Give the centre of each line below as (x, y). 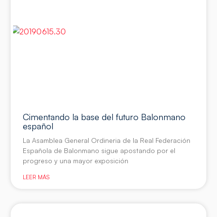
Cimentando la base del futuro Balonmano (104, 116)
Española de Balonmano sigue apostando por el (99, 150)
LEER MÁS (36, 177)
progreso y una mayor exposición (76, 160)
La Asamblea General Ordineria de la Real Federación (107, 140)
